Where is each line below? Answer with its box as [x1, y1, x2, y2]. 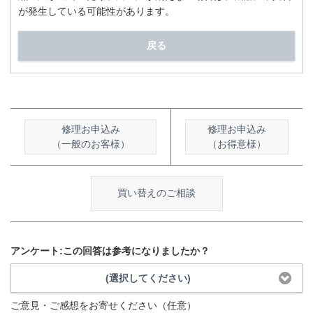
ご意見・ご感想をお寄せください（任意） [10, 299, 196, 311]
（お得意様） [208, 138, 266, 150]
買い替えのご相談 [117, 187, 196, 199]
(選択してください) [105, 272, 191, 284]
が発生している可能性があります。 [18, 6, 175, 17]
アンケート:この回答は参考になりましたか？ [10, 245, 210, 256]
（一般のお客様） [51, 138, 130, 150]
